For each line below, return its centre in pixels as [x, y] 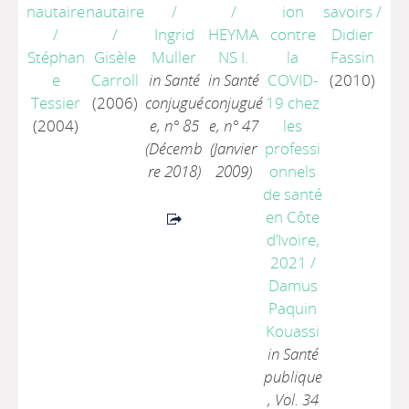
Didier [352, 34]
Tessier [56, 103]
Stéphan [56, 57]
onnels [293, 171]
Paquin [293, 308]
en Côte [293, 217]
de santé [293, 194]
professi [293, 148]
